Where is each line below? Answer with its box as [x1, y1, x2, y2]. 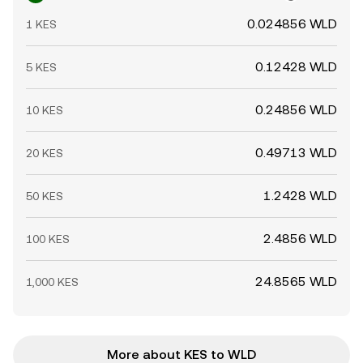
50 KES [26, 190, 63, 203]
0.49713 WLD [255, 145, 337, 160]
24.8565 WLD [255, 274, 337, 289]
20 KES [26, 147, 63, 160]
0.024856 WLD [247, 16, 337, 32]
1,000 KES [26, 275, 79, 288]
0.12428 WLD [255, 59, 337, 75]
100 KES [26, 233, 70, 246]
